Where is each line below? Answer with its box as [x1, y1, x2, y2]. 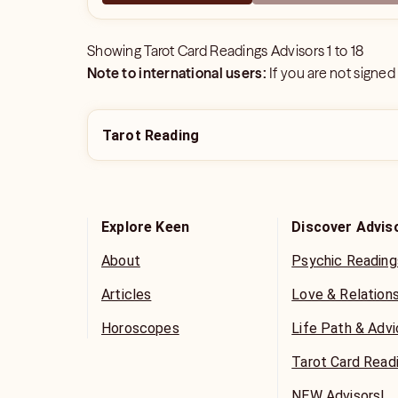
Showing [87, 42, 145, 60]
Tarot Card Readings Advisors [144, 42, 325, 60]
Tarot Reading [102, 126, 199, 144]
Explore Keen [101, 219, 190, 235]
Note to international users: [87, 64, 267, 82]
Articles [101, 286, 152, 303]
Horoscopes [101, 320, 179, 337]
